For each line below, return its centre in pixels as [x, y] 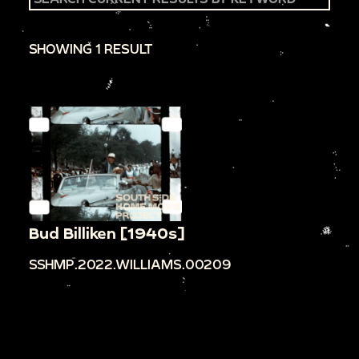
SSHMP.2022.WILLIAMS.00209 [130, 264]
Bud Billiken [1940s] [107, 233]
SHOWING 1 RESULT [91, 48]
